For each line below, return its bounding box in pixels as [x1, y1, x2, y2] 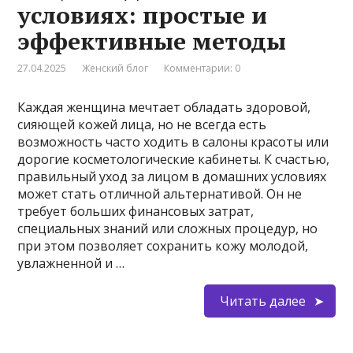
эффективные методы [17, 25, 287, 58]
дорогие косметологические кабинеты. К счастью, [17, 150, 330, 169]
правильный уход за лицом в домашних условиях [17, 168, 327, 186]
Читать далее [219, 292, 306, 310]
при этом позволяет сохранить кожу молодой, [17, 237, 309, 255]
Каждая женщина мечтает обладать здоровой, [17, 98, 311, 117]
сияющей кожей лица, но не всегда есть [17, 116, 267, 134]
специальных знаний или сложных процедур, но [17, 220, 318, 238]
